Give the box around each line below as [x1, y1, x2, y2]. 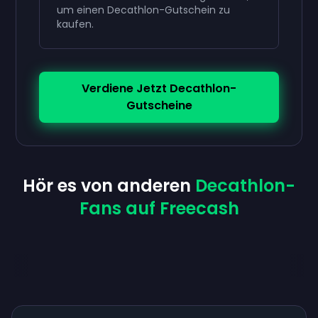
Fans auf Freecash [79, 197, 239, 220]
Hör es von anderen [23, 174, 195, 197]
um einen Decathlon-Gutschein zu [57, 3, 231, 17]
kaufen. [57, 17, 97, 31]
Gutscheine [126, 97, 192, 114]
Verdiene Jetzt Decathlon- [82, 80, 236, 97]
